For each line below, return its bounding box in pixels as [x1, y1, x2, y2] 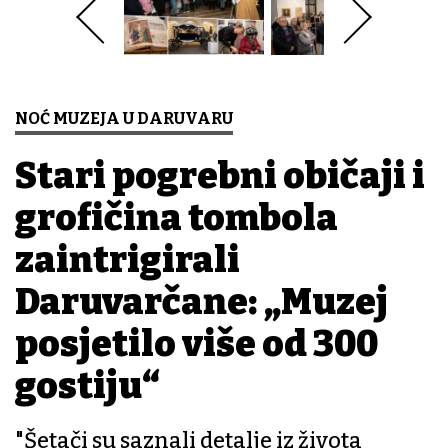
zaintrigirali [15, 238, 240, 283]
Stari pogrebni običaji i [15, 154, 425, 199]
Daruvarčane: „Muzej [15, 280, 388, 325]
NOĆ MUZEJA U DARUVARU [15, 109, 233, 129]
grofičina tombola [15, 196, 338, 241]
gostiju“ [15, 364, 160, 409]
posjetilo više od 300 [15, 322, 378, 367]
